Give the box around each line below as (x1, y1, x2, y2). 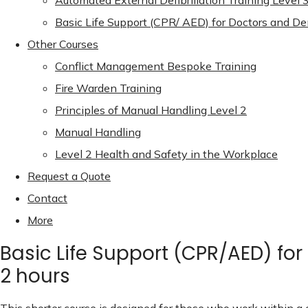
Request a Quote (27, 169, 111, 183)
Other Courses (27, 37, 98, 51)
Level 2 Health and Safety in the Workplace (55, 147, 278, 161)
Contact (27, 191, 67, 205)
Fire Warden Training (55, 81, 162, 95)
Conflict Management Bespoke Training (55, 59, 256, 73)
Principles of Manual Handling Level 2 (55, 103, 247, 117)
